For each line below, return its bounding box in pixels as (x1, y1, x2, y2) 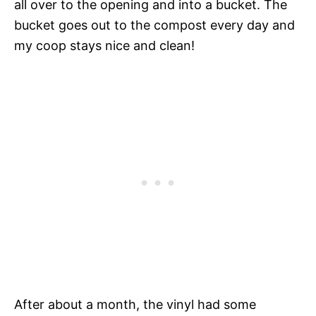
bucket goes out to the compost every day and (14, 17, 295, 32)
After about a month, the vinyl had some (14, 296, 256, 312)
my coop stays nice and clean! (14, 37, 195, 53)
